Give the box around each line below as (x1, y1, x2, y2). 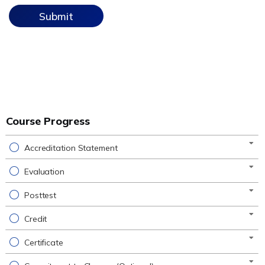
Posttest (24, 190, 57, 201)
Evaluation (24, 166, 64, 177)
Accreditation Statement (24, 143, 118, 153)
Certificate (24, 237, 63, 248)
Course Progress (6, 114, 90, 128)
